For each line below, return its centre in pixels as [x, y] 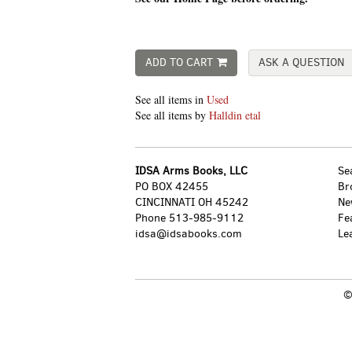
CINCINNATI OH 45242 [192, 202]
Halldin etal [235, 115]
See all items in [171, 99]
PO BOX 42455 [172, 187]
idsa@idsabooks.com [189, 234]
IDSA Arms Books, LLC [191, 171]
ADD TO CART [179, 62]
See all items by [172, 115]
